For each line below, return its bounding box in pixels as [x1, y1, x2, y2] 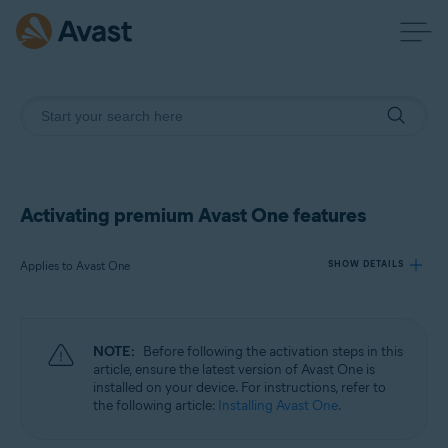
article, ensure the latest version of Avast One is [93, 361, 375, 378]
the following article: [93, 397, 218, 414]
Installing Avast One [218, 397, 338, 414]
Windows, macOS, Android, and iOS [49, 431, 220, 445]
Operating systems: [45, 402, 140, 416]
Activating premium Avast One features [20, 203, 366, 227]
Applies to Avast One [20, 258, 130, 273]
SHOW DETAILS [328, 258, 404, 269]
